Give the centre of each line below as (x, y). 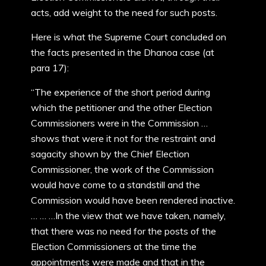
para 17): (50, 68)
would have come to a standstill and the (115, 185)
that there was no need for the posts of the (123, 231)
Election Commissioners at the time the (114, 246)
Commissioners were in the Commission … (119, 123)
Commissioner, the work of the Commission (122, 169)
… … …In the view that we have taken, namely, (128, 216)
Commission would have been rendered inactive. (133, 200)
